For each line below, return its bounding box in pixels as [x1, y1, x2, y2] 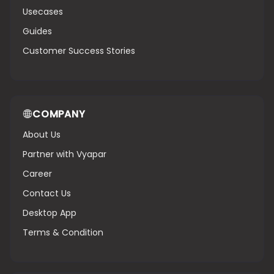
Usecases [23, 5, 63, 18]
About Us [23, 128, 61, 141]
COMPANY [32, 106, 86, 121]
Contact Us [23, 187, 71, 199]
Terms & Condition [23, 226, 103, 239]
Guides [23, 24, 52, 37]
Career [23, 167, 52, 180]
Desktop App [23, 206, 76, 219]
